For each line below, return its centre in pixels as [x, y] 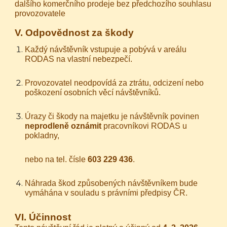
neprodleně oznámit [63, 126]
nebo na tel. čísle [56, 159]
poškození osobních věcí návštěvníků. [93, 92]
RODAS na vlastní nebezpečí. [79, 59]
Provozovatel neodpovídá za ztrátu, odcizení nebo [115, 83]
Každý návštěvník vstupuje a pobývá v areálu [106, 49]
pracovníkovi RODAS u [144, 126]
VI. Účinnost [43, 217]
